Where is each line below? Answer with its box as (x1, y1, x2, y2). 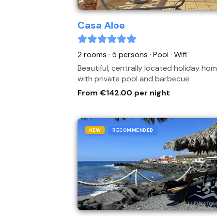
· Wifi (170, 49, 187, 60)
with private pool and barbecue (77, 74, 189, 84)
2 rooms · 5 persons (77, 49, 150, 60)
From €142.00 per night (77, 88, 170, 98)
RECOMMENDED (112, 127, 154, 133)
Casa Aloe (77, 19, 125, 31)
